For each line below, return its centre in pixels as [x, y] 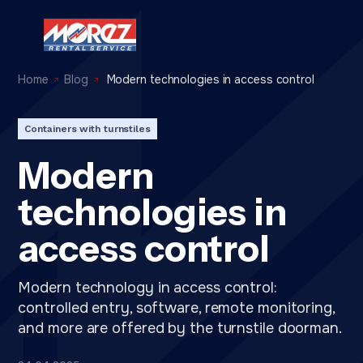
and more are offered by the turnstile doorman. [180, 329]
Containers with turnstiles [88, 129]
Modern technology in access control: [147, 288]
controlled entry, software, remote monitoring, [176, 308]
